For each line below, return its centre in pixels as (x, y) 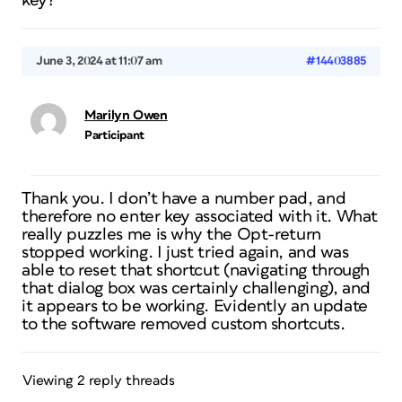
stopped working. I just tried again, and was (185, 253)
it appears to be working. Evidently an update (195, 306)
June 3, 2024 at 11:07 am (99, 61)
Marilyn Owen (126, 115)
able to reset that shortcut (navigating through (196, 271)
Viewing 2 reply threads (99, 380)
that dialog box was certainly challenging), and (197, 288)
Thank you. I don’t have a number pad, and (184, 199)
